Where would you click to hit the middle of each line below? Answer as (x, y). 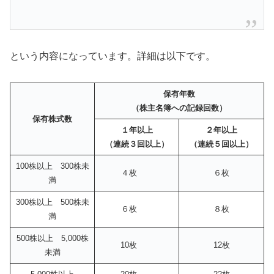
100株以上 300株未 (52, 166)
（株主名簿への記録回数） (179, 108)
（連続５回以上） (221, 144)
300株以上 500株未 (52, 202)
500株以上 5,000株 (52, 238)
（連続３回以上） (137, 144)
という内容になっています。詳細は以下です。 (113, 56)
